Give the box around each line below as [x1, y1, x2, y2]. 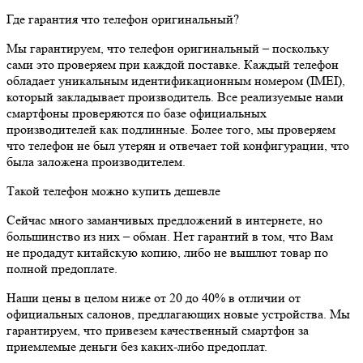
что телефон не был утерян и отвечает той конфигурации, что [6, 137, 349, 153]
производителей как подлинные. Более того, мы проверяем [6, 121, 335, 137]
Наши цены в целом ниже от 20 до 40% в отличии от [6, 289, 301, 305]
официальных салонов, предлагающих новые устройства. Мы [6, 305, 350, 322]
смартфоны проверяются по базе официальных [6, 105, 267, 121]
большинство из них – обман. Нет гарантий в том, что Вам [6, 228, 333, 244]
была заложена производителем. [6, 153, 186, 169]
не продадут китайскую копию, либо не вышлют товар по [6, 244, 328, 260]
